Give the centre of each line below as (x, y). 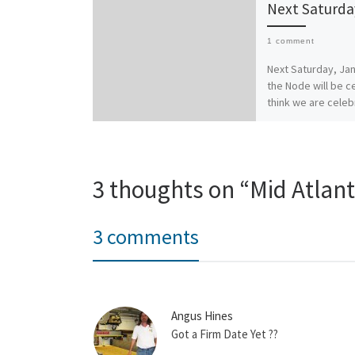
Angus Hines (202, 316)
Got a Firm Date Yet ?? (225, 334)
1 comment (291, 40)
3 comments (146, 236)
